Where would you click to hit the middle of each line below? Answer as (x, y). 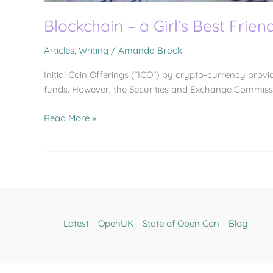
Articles (59, 50)
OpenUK (116, 223)
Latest (76, 223)
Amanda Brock (150, 50)
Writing (94, 50)
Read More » (70, 118)
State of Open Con (181, 223)
